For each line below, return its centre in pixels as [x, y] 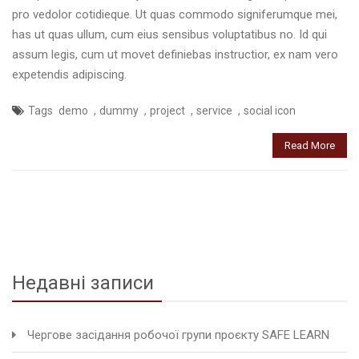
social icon [270, 111]
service [214, 111]
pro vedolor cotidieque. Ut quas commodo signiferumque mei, [175, 15]
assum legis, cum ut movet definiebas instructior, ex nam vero [175, 55]
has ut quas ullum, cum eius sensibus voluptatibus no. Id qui [169, 35]
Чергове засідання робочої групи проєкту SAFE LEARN [178, 335]
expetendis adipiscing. [69, 75]
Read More [310, 146]
